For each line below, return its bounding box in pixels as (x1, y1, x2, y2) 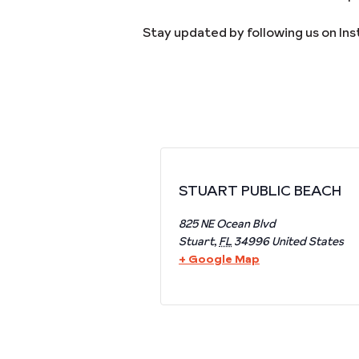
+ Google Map (179, 251, 260, 267)
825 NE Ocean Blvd (179, 216, 276, 232)
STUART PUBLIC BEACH (179, 180, 341, 200)
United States (272, 233, 344, 249)
